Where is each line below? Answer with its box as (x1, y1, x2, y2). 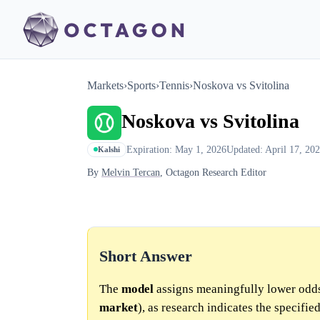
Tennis (159, 79, 189, 91)
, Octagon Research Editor (160, 166, 266, 179)
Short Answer (99, 248, 192, 266)
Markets (87, 79, 124, 91)
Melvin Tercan (101, 166, 160, 179)
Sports (127, 79, 156, 91)
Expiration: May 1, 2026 (126, 143, 226, 155)
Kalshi (98, 145, 120, 154)
